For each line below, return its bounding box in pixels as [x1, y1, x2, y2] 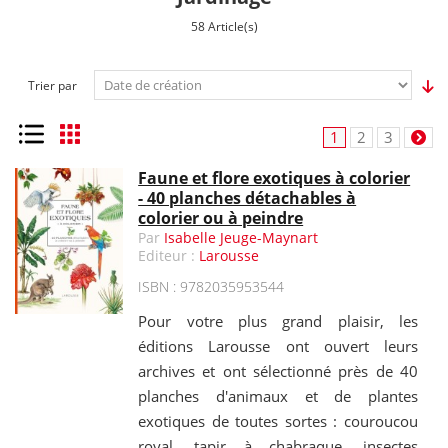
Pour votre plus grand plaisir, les [138, 311, 418, 331]
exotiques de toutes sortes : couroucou [138, 411, 418, 431]
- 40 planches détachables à [138, 187, 357, 209]
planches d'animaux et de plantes [138, 386, 418, 406]
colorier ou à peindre [138, 207, 304, 229]
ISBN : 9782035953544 [138, 277, 285, 296]
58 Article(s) [190, 18, 258, 35]
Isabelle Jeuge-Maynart [164, 228, 319, 247]
